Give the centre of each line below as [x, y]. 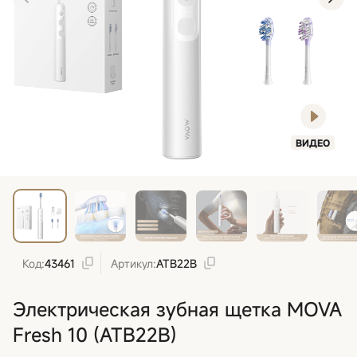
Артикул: [133, 263]
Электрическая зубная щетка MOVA [177, 309]
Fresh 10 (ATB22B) [95, 334]
